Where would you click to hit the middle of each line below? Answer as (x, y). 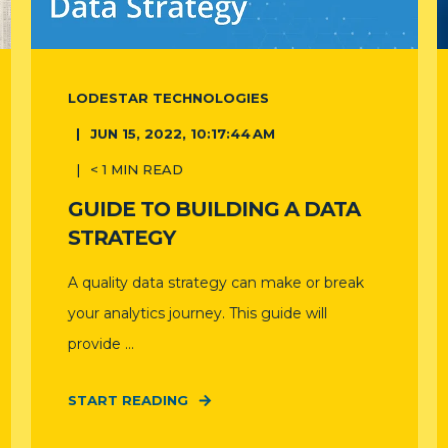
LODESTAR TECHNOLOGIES (168, 97)
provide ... (100, 344)
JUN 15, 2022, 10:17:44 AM (182, 133)
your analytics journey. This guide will (197, 313)
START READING (127, 400)
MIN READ (146, 169)
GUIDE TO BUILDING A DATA (213, 209)
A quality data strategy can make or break (215, 282)
